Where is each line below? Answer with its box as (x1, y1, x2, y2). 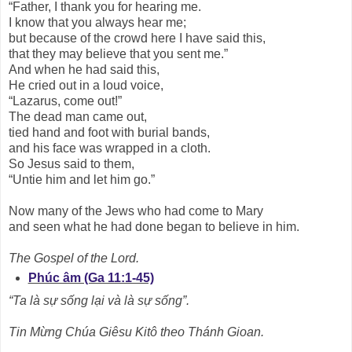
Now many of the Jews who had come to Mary (9, 204, 263, 218)
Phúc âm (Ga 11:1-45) (27, 270, 154, 284)
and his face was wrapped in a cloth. (9, 141, 211, 156)
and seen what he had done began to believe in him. (9, 220, 299, 234)
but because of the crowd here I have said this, (9, 31, 269, 46)
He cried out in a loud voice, (9, 79, 167, 93)
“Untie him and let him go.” (9, 173, 155, 187)
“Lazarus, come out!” (9, 94, 122, 108)
